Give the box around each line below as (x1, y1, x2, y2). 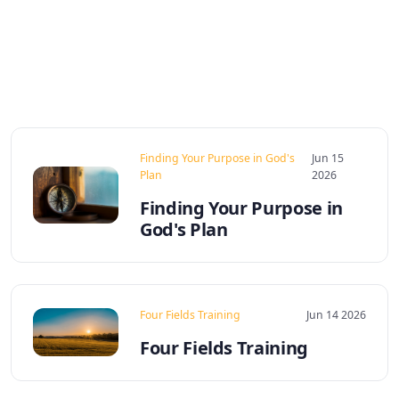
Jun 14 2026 (306, 306, 366, 322)
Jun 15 (311, 150, 344, 166)
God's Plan (140, 216, 228, 241)
